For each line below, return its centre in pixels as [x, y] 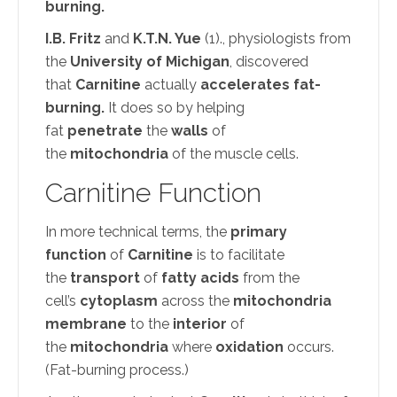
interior [198, 323]
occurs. [309, 346]
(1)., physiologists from [276, 38]
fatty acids [198, 277]
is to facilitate [239, 254]
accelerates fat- [261, 84]
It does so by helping [175, 107]
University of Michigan [150, 61]
